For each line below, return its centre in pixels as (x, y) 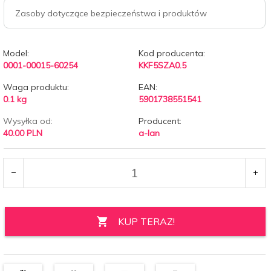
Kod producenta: (171, 53)
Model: (16, 53)
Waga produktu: (36, 87)
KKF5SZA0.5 (162, 65)
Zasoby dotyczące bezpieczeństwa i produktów (111, 13)
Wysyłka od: (28, 121)
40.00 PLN (23, 133)
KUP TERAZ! (146, 221)
